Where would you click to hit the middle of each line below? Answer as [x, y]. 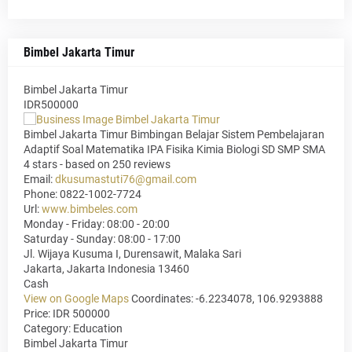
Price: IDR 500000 [67, 314]
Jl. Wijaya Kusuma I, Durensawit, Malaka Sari [132, 254]
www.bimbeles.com [90, 209]
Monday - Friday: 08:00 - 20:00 [97, 224]
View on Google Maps [77, 299]
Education [98, 329]
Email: [39, 180]
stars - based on [71, 165]
